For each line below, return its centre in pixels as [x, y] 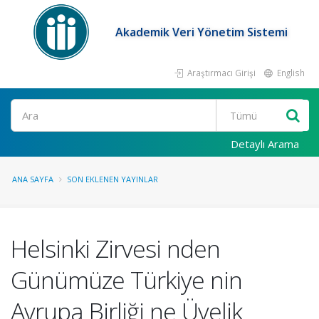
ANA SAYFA [33, 179]
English [290, 73]
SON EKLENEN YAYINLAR [113, 179]
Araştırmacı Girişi [220, 73]
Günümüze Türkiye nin [126, 280]
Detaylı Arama [265, 144]
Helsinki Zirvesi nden [115, 249]
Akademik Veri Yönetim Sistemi [202, 32]
